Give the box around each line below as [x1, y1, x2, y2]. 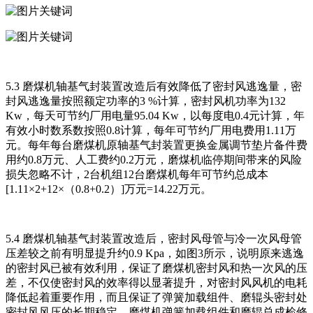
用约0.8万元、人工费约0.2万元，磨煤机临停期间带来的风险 [6, 154, 302, 166]
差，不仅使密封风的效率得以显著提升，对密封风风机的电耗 [6, 277, 307, 289]
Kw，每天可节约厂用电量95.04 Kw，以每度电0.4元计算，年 [6, 110, 305, 122]
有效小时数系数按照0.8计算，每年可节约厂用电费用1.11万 [6, 124, 296, 137]
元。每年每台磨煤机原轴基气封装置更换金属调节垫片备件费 [6, 139, 307, 152]
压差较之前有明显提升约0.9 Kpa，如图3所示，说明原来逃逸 [6, 247, 304, 260]
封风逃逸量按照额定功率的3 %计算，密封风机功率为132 [6, 95, 286, 108]
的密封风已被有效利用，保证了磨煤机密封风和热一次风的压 [6, 262, 307, 275]
